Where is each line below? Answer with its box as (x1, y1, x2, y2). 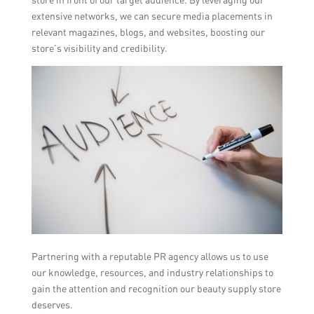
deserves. (31, 298, 73, 310)
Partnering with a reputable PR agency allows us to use (31, 250, 268, 262)
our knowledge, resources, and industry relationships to (31, 266, 273, 278)
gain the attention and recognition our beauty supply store (31, 282, 281, 294)
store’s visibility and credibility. (31, 42, 168, 55)
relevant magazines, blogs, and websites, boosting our (31, 26, 265, 39)
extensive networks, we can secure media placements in (31, 10, 273, 22)
